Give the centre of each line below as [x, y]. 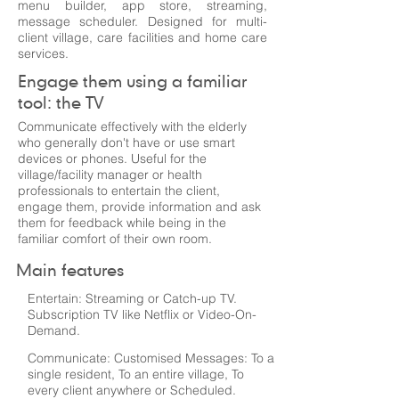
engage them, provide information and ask [139, 207]
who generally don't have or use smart [126, 142]
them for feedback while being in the [122, 223]
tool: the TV [61, 102]
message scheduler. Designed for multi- [142, 21]
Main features [70, 269]
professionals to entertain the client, [119, 191]
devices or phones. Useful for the [112, 159]
